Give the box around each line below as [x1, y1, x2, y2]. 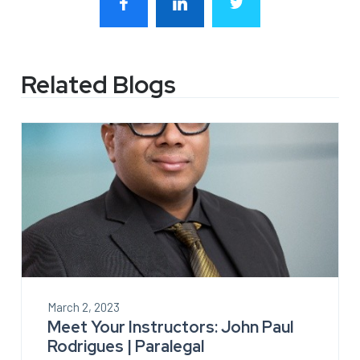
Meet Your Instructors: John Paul [47, 316, 293, 337]
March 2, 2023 [47, 299, 120, 314]
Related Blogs [21, 67, 176, 100]
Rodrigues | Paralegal [47, 335, 204, 357]
